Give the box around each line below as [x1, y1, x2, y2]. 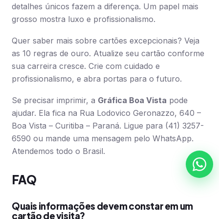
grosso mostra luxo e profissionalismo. [12, 14, 155, 24]
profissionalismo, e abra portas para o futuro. [12, 74, 182, 84]
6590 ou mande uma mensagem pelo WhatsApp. [12, 133, 194, 143]
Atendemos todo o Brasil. [12, 146, 105, 156]
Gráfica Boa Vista [98, 95, 167, 105]
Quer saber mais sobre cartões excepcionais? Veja [12, 36, 199, 45]
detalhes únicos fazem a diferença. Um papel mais [12, 1, 198, 11]
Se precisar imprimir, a [12, 95, 98, 105]
